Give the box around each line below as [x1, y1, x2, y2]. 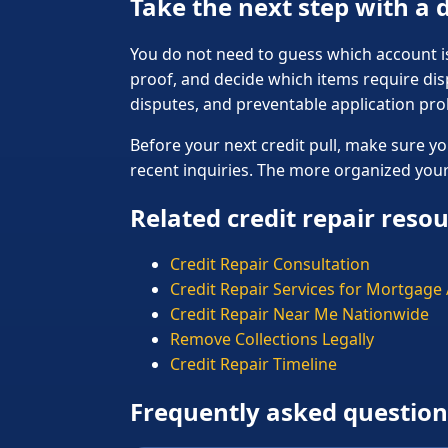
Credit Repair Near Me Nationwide [170, 303, 429, 326]
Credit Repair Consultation [170, 253, 370, 276]
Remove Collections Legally [170, 328, 374, 351]
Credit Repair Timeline [170, 353, 337, 376]
